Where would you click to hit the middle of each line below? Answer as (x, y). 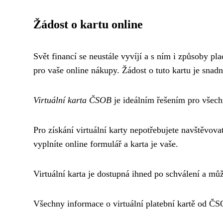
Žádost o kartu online (88, 24)
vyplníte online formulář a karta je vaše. (106, 144)
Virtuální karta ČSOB (72, 100)
